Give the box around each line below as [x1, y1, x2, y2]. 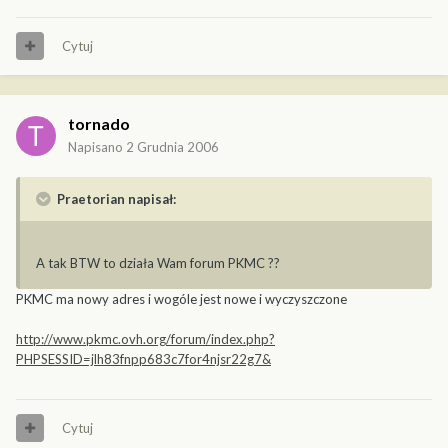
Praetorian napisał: [54, 190, 176, 207]
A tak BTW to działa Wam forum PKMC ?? [36, 254, 280, 271]
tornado [68, 113, 130, 133]
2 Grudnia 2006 [126, 138, 219, 155]
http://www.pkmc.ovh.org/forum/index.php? [16, 330, 275, 347]
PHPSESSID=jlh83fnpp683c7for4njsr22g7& [16, 350, 271, 367]
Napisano [68, 138, 126, 155]
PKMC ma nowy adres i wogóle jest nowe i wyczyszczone [16, 290, 347, 307]
